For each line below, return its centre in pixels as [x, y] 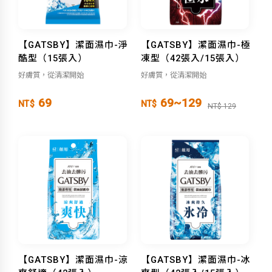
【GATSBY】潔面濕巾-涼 [73, 260]
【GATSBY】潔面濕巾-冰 [195, 260]
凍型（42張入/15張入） [192, 58]
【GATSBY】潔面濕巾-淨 [73, 45]
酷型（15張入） [53, 58]
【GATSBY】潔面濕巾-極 [195, 45]
